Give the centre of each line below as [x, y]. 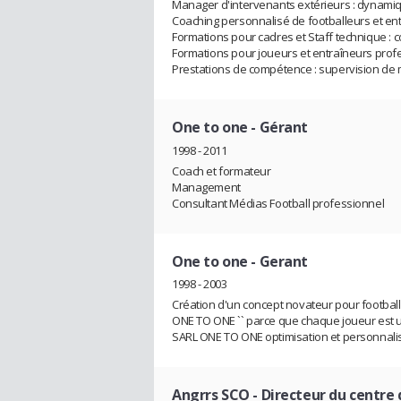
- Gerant [278, 261]
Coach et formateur [222, 171]
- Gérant [278, 127]
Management [206, 187]
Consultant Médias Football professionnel [278, 203]
